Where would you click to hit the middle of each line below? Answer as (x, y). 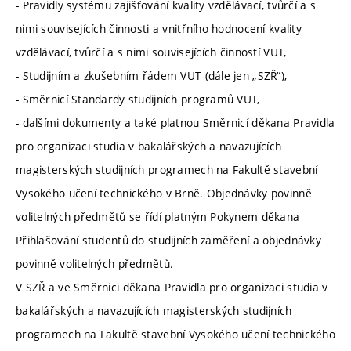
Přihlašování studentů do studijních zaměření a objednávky (168, 241)
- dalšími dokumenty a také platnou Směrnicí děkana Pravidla (175, 123)
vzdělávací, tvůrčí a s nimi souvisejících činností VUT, (151, 52)
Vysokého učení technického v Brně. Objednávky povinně (164, 194)
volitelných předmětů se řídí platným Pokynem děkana (158, 217)
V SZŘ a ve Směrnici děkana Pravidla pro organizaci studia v (172, 288)
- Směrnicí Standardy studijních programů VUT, (138, 100)
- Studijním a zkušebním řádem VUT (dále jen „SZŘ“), (152, 76)
